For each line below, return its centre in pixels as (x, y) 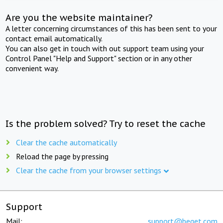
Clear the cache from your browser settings (89, 170)
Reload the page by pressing (62, 156)
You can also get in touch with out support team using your (105, 48)
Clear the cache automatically (66, 142)
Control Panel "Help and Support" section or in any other (99, 58)
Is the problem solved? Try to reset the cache (106, 123)
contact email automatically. (54, 38)
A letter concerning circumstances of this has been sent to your (111, 28)
